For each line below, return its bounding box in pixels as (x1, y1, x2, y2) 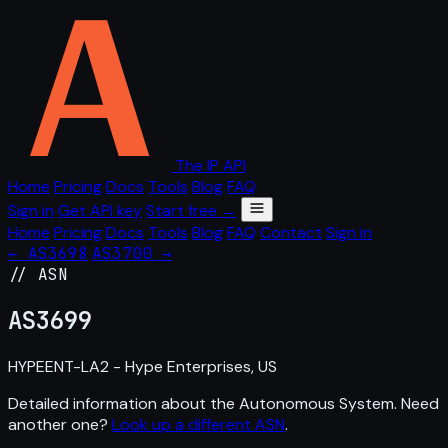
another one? (8, 413, 112, 435)
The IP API (175, 155, 246, 176)
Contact (260, 222, 322, 243)
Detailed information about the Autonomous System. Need (8, 392, 439, 414)
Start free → (146, 200, 237, 221)
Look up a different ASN (112, 413, 285, 435)
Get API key (58, 200, 142, 221)
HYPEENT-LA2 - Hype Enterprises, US (8, 355, 277, 377)
